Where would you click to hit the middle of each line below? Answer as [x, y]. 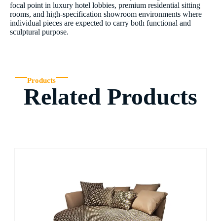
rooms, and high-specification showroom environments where [106, 14]
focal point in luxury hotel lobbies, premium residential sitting [105, 5]
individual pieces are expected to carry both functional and [100, 23]
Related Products [110, 97]
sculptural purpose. [39, 32]
